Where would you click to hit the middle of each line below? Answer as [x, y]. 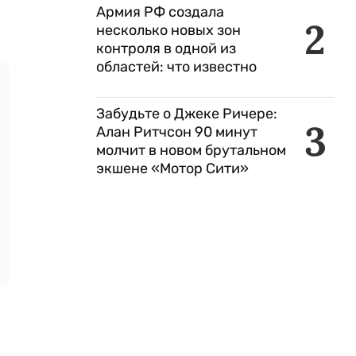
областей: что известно [176, 67]
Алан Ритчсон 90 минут [177, 132]
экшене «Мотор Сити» [172, 168]
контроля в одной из [166, 48]
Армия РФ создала [160, 12]
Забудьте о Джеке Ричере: [187, 114]
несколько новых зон [168, 30]
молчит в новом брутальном [191, 150]
